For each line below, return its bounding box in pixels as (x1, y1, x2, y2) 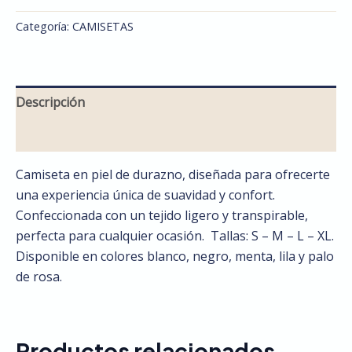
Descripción (16, 93, 85, 111)
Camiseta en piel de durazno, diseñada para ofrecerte (16, 165, 330, 183)
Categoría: (16, 18, 72, 34)
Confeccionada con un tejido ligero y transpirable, (16, 206, 308, 224)
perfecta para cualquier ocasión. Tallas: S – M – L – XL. (16, 226, 334, 244)
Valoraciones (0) (16, 126, 110, 144)
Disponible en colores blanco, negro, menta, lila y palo (16, 247, 334, 265)
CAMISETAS (72, 18, 134, 34)
